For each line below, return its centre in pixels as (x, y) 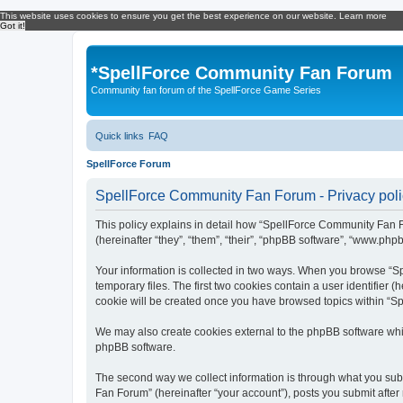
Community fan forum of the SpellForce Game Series (206, 90)
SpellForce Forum (129, 163)
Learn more (363, 16)
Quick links (120, 135)
